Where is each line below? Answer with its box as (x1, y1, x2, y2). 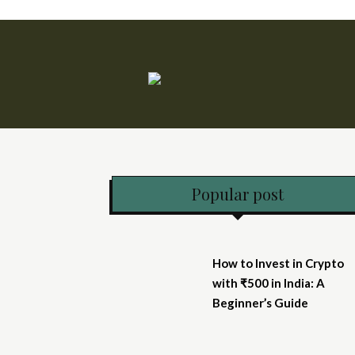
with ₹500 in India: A (212, 275, 325, 290)
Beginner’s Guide (212, 295, 308, 310)
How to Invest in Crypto (212, 255, 344, 270)
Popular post (192, 182, 284, 204)
